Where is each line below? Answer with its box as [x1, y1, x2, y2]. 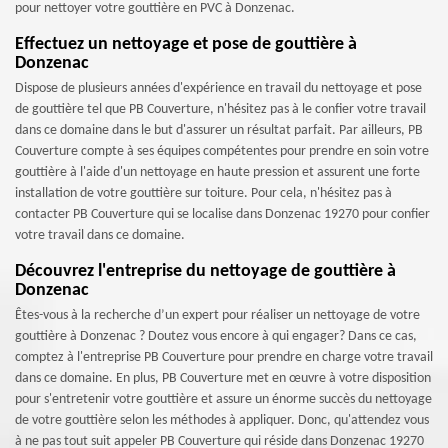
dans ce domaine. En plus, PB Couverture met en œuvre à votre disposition [15, 371, 431, 386]
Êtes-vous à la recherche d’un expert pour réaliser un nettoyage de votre [15, 308, 420, 323]
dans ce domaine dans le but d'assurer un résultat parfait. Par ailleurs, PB [15, 123, 423, 138]
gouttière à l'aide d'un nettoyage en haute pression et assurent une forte [15, 165, 420, 180]
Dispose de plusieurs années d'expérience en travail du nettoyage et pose [15, 81, 422, 96]
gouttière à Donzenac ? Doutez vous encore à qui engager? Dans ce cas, [15, 329, 417, 344]
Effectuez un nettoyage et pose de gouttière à [15, 35, 357, 54]
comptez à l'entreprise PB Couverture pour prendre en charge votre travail [15, 350, 433, 365]
